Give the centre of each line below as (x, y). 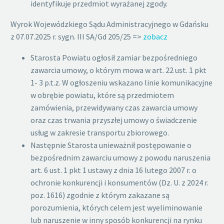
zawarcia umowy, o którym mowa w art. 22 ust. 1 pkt (118, 70)
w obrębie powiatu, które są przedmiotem (102, 95)
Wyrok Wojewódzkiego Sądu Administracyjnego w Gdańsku (109, 24)
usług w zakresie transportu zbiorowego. (100, 133)
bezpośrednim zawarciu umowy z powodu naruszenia (120, 158)
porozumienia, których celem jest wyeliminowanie (116, 208)
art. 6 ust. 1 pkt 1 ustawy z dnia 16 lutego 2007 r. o (113, 170)
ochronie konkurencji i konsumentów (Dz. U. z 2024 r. (119, 183)
